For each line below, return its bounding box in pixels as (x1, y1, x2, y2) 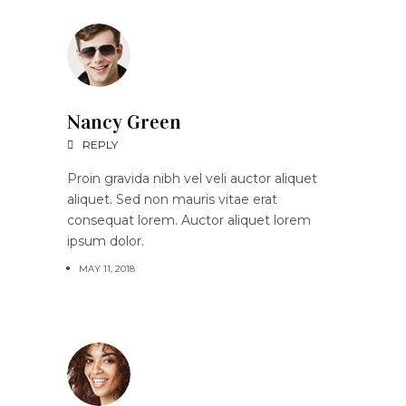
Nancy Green (67, 109, 181, 134)
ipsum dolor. (67, 232, 144, 249)
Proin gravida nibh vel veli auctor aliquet (67, 169, 317, 187)
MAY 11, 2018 (79, 262, 135, 275)
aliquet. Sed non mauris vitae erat (67, 190, 277, 208)
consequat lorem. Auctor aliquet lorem (67, 211, 311, 228)
